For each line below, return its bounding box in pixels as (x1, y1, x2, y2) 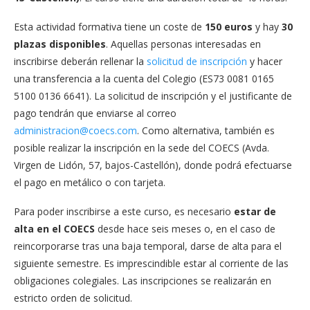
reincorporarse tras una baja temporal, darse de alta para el (14, 239, 282, 253)
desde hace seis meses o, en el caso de (95, 222, 275, 235)
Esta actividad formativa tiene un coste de (14, 20, 205, 33)
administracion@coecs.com (14, 124, 137, 137)
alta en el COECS (14, 222, 95, 235)
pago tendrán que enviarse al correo (14, 107, 176, 120)
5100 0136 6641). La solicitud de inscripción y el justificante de (14, 89, 292, 102)
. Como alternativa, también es (137, 124, 275, 137)
